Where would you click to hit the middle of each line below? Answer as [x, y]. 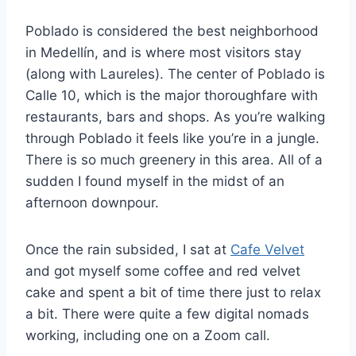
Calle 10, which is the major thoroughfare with [172, 96]
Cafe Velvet [267, 250]
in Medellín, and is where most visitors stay [163, 53]
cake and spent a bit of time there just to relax [173, 293]
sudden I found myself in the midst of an [155, 182]
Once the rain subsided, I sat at [128, 250]
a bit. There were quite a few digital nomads [167, 314]
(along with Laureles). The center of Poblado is [175, 74]
